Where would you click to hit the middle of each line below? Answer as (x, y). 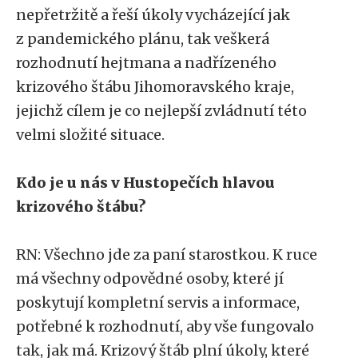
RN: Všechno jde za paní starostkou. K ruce (167, 255)
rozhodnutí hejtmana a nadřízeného (146, 63)
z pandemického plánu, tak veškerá (143, 39)
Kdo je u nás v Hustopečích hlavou (145, 183)
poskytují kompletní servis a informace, (158, 302)
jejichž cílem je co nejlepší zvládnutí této (161, 111)
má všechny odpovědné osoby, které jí (150, 278)
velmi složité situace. (90, 135)
